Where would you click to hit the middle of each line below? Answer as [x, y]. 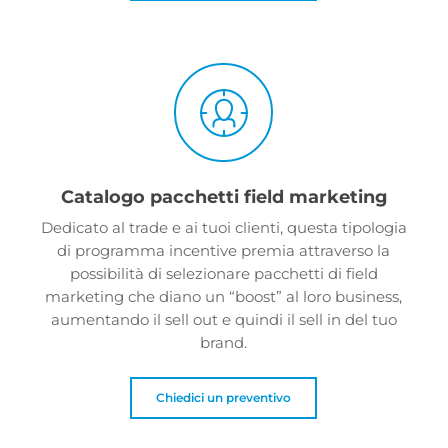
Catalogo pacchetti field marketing [223, 197]
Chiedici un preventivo [224, 397]
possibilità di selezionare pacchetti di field [223, 274]
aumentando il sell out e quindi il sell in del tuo [223, 320]
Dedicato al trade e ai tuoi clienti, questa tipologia [223, 228]
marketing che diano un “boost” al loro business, [224, 297]
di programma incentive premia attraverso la [224, 251]
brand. [224, 343]
